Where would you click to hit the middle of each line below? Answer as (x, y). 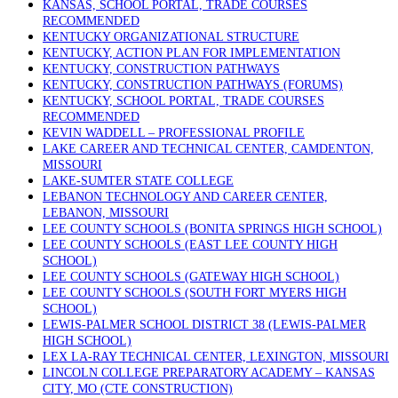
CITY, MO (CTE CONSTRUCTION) (138, 389)
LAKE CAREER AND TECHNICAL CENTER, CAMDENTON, (208, 149)
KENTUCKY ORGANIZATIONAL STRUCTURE (171, 37)
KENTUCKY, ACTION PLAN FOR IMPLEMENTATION (191, 53)
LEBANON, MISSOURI (106, 213)
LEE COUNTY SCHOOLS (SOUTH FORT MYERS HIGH (195, 293)
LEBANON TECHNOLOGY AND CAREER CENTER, (185, 197)
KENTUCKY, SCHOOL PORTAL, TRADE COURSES (183, 101)
